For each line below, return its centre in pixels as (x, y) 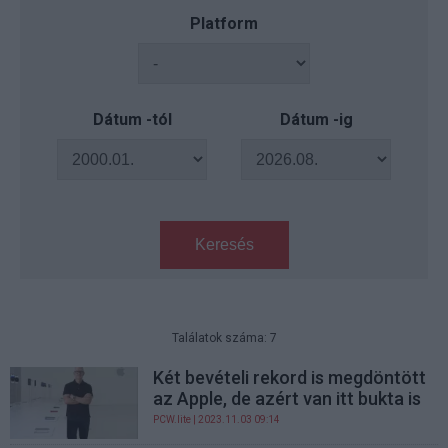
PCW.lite (172, 419)
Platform (224, 23)
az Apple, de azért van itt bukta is (287, 398)
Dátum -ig (316, 119)
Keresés (224, 244)
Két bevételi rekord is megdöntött (290, 377)
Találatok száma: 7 (224, 338)
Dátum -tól (132, 119)
